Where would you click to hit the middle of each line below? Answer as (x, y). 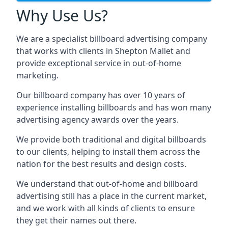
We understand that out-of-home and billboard (107, 184)
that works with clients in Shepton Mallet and (103, 51)
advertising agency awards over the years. (97, 120)
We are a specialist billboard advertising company (112, 39)
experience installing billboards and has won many (114, 107)
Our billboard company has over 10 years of (101, 95)
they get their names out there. (76, 220)
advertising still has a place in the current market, (111, 196)
